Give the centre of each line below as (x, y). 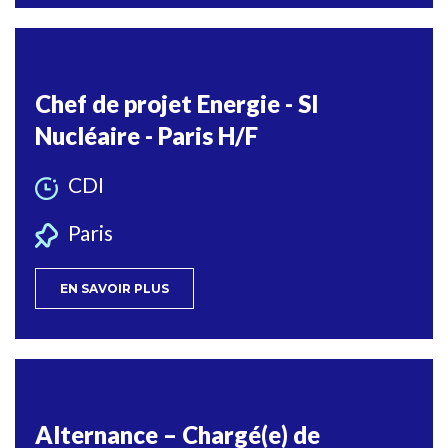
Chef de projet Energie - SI (177, 104)
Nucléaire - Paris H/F (146, 136)
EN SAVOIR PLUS (114, 288)
